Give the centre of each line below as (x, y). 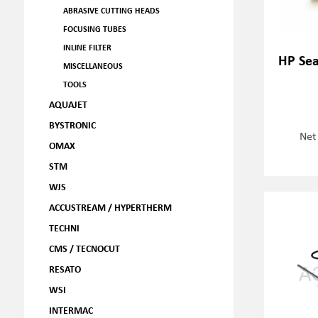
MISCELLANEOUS (93, 66)
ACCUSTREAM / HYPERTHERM (110, 207)
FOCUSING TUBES (94, 29)
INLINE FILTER (87, 47)
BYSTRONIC (72, 125)
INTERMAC (71, 310)
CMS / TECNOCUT (84, 248)
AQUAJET (68, 104)
